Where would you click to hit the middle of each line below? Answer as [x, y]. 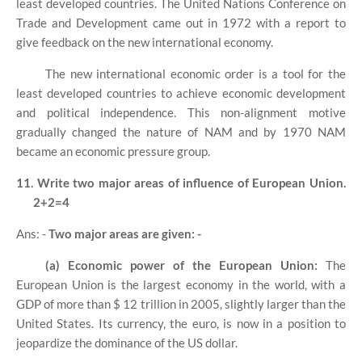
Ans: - [32, 234]
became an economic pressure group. [113, 152]
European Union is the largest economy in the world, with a [181, 285]
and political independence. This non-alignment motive [181, 113]
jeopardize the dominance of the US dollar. [127, 343]
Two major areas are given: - [125, 234]
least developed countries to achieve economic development [181, 93]
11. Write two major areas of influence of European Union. [181, 183]
